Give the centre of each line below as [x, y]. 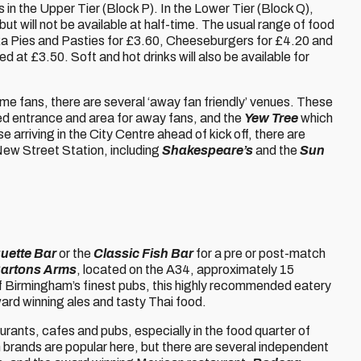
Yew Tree [271, 118]
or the [75, 253]
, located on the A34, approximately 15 [185, 270]
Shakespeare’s [207, 150]
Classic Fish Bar [143, 253]
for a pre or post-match [259, 253]
